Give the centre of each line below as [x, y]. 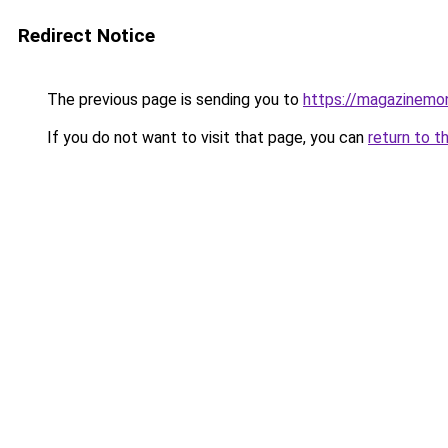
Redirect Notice [86, 35]
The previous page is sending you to [173, 99]
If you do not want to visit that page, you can [205, 137]
